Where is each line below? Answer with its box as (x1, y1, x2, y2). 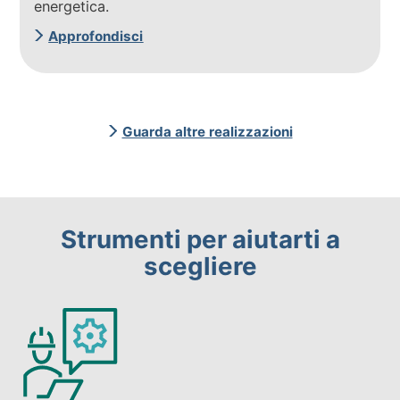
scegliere (143, 250, 257, 281)
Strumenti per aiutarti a (60, 223, 340, 254)
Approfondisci (48, 27, 144, 45)
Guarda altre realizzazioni (121, 122, 293, 140)
